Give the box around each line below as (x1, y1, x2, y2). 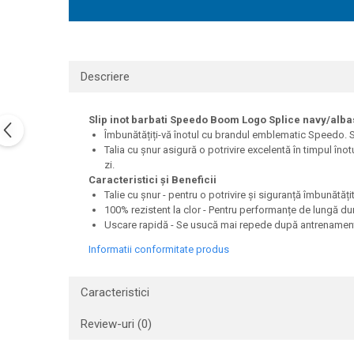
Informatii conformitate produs (88, 243, 229, 256)
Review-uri (81, 317, 137, 332)
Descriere (81, 70, 130, 85)
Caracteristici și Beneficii (88, 174, 217, 186)
